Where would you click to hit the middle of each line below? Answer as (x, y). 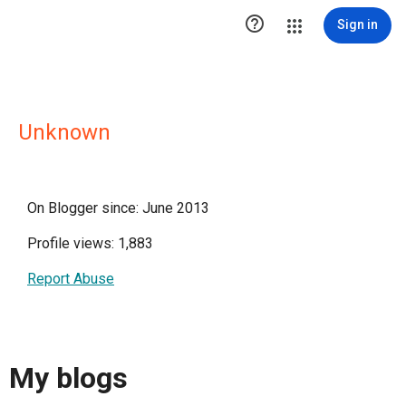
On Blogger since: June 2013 (118, 208)
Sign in (358, 24)
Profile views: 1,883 (90, 243)
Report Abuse (71, 279)
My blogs (68, 378)
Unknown (64, 132)
